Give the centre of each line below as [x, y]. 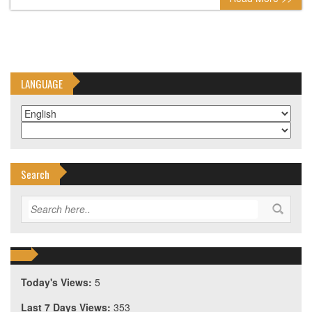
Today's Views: [58, 282]
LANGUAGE [42, 84]
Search [35, 174]
